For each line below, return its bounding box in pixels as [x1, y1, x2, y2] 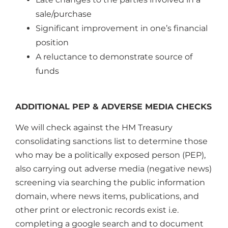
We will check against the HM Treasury [15, 123, 173, 133]
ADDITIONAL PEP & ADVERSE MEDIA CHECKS [15, 101, 212, 111]
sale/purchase [36, 9, 92, 19]
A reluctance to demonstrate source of [36, 52, 192, 62]
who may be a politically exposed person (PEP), [15, 150, 206, 160]
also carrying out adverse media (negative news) [15, 164, 212, 174]
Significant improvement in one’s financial [36, 23, 208, 34]
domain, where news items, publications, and [15, 191, 199, 202]
